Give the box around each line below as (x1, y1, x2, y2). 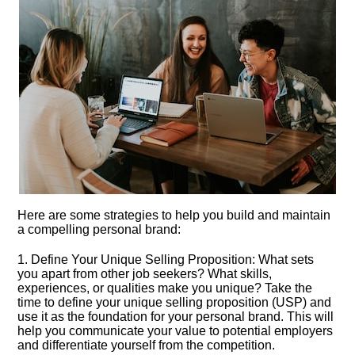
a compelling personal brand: (17, 223, 181, 236)
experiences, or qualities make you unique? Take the (17, 281, 313, 295)
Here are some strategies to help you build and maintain (17, 208, 331, 222)
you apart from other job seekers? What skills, (17, 267, 273, 281)
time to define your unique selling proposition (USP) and (17, 296, 332, 309)
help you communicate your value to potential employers (17, 324, 334, 338)
